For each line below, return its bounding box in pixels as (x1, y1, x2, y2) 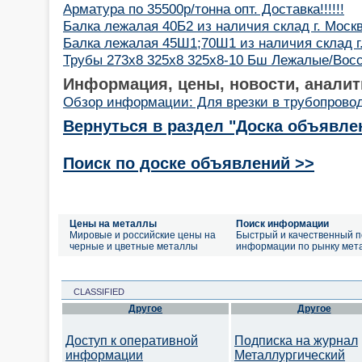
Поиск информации (236, 218, 329, 229)
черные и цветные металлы (69, 241, 198, 252)
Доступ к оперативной (65, 334, 198, 347)
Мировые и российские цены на (69, 229, 216, 241)
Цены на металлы (69, 218, 157, 229)
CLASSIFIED (64, 287, 124, 297)
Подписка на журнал (234, 334, 358, 347)
